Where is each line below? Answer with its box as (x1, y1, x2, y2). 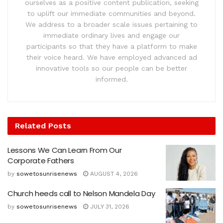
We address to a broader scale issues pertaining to (25, 20, 198, 29)
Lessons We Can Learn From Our (7, 145, 122, 156)
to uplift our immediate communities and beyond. (27, 9, 196, 18)
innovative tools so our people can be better (36, 64, 187, 73)
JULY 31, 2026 (88, 203, 129, 210)
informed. (95, 75, 128, 84)
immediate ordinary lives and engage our (43, 31, 180, 40)
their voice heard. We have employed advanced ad (26, 53, 197, 62)
